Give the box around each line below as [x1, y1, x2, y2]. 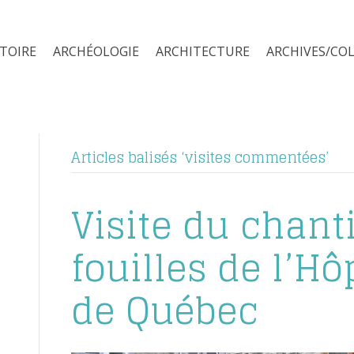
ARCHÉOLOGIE [53, 43, 140, 61]
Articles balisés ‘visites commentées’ [71, 145, 329, 171]
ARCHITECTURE [156, 43, 250, 61]
